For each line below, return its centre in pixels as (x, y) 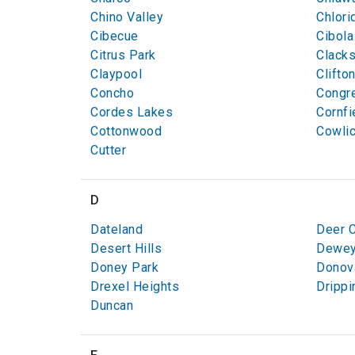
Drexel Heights (135, 286)
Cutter (108, 150)
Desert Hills (126, 248)
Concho (112, 93)
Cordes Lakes (132, 112)
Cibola (335, 36)
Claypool (116, 74)
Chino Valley (127, 17)
